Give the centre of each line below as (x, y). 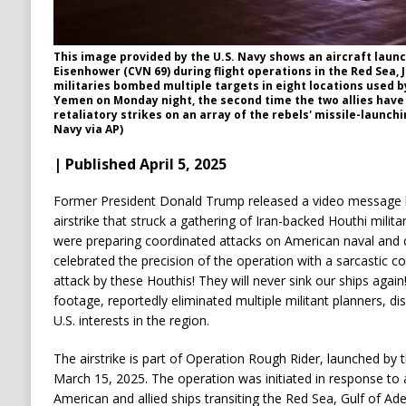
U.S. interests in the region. (131, 321)
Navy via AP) (88, 130)
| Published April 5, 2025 (140, 164)
